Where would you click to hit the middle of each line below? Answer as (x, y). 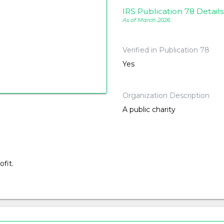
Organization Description (166, 96)
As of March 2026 (146, 20)
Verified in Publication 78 (166, 50)
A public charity (149, 110)
